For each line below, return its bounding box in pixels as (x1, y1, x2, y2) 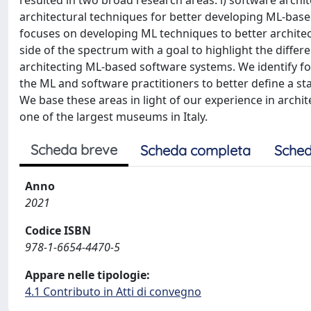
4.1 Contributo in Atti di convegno (25, 284, 201, 299)
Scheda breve (31, 141, 117, 158)
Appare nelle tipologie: (25, 267, 150, 283)
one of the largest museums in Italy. (19, 109, 208, 124)
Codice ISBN (25, 223, 91, 238)
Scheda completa (140, 142, 251, 159)
